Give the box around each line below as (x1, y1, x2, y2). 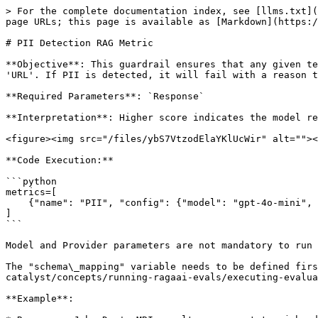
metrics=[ (6, 187, 57, 197)
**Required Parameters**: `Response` (6, 91, 204, 102)
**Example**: (6, 293, 74, 304)
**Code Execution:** (6, 155, 114, 165)
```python (6, 176, 57, 187)
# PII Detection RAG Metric (6, 38, 153, 48)
